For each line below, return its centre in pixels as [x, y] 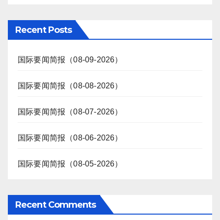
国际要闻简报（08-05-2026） [70, 164]
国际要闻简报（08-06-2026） [70, 138]
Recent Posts [44, 30]
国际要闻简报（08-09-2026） [70, 60]
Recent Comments [56, 205]
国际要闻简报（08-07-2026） [70, 112]
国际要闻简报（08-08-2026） [70, 86]
